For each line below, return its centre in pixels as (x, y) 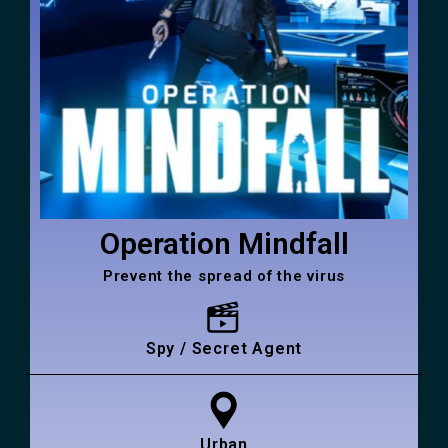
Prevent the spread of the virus (224, 276)
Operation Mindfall (224, 244)
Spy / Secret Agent (224, 349)
